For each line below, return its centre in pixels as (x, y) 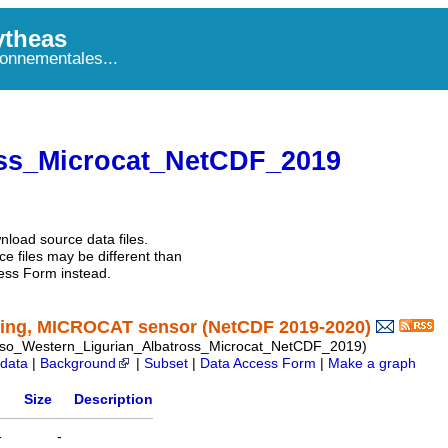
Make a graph (372, 364)
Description (113, 400)
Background (78, 364)
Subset (166, 364)
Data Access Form (258, 364)
